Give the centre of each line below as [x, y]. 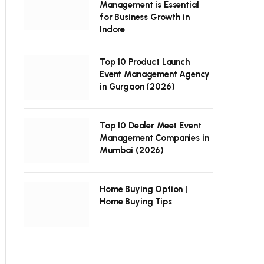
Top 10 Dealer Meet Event [151, 126]
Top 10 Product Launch [145, 62]
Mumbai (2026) [132, 150]
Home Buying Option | [143, 189]
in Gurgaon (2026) [137, 87]
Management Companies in [154, 138]
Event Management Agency [155, 74]
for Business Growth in [145, 17]
